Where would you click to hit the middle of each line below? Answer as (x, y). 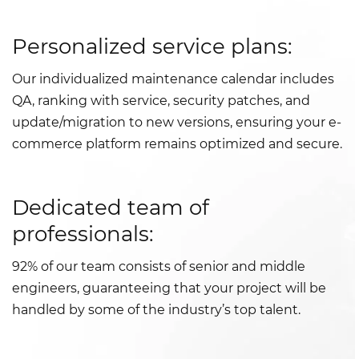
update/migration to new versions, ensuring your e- (177, 123)
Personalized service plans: (152, 47)
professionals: (83, 234)
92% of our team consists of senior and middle (159, 267)
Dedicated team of (111, 208)
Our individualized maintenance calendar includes (173, 79)
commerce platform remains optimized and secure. (177, 144)
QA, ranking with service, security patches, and (161, 101)
